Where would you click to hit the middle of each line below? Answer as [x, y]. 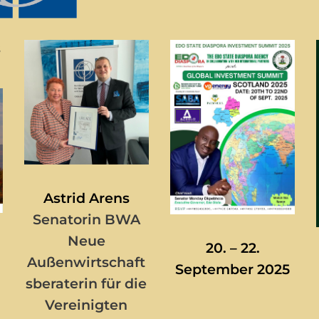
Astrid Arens [86, 198]
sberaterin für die [87, 283]
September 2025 [233, 270]
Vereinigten [87, 304]
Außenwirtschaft [87, 262]
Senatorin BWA [86, 219]
